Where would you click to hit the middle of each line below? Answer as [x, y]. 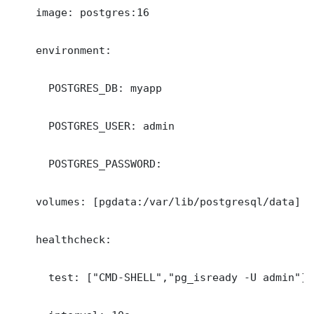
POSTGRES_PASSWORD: [89, 164]
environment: [61, 50]
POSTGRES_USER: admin [93, 126]
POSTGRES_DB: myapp [86, 88]
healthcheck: [61, 240]
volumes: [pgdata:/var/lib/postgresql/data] [156, 202]
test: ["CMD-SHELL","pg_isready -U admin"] [159, 278]
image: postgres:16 [80, 13]
